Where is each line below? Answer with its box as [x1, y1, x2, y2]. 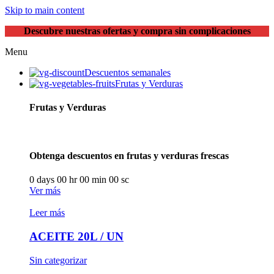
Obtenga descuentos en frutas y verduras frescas [29, 150, 229, 161]
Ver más [29, 185, 61, 196]
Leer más [29, 207, 65, 218]
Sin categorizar [29, 254, 87, 265]
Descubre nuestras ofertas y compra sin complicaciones [23, 26, 251, 36]
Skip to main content [5, 5, 84, 15]
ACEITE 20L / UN [29, 229, 124, 243]
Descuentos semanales [84, 67, 171, 78]
